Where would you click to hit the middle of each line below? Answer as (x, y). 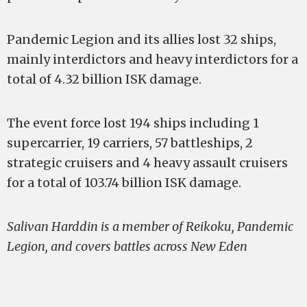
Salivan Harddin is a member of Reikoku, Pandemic (150, 226)
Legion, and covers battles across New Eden (127, 246)
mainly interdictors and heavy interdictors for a (152, 59)
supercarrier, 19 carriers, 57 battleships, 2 (130, 143)
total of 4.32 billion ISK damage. (104, 79)
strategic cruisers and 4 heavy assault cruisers (147, 163)
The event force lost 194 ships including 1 (133, 123)
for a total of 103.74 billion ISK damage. (124, 183)
